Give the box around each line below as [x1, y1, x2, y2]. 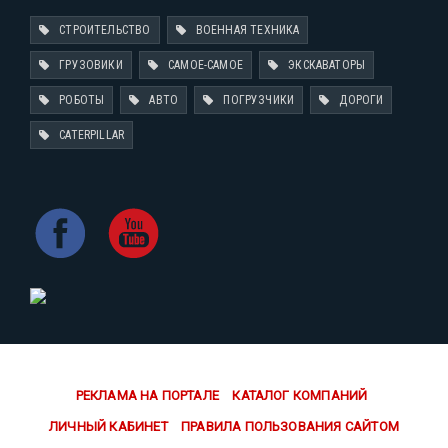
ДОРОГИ [339, 93, 384, 108]
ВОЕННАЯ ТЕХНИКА [195, 23, 300, 38]
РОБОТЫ [59, 93, 105, 108]
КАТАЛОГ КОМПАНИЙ [232, 388, 368, 404]
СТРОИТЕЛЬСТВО [59, 23, 151, 38]
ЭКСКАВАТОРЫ [288, 58, 366, 73]
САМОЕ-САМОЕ [168, 58, 243, 73]
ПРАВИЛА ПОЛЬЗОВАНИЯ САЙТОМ [180, 419, 400, 435]
